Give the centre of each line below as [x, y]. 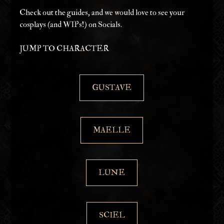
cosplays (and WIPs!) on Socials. [71, 25]
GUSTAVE [112, 88]
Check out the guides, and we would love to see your [103, 13]
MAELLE [112, 130]
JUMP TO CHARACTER [64, 49]
